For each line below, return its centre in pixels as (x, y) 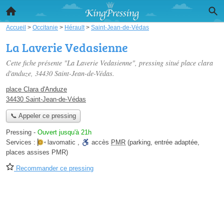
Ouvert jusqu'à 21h (64, 132)
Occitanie (45, 27)
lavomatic (61, 142)
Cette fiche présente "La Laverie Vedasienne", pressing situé (93, 63)
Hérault (74, 27)
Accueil (16, 27)
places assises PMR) (37, 152)
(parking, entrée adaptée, (162, 142)
